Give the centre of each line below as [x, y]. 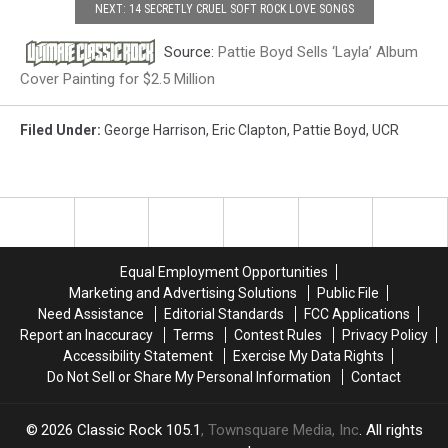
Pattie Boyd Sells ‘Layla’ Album [318, 51]
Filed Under [58, 130]
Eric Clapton [249, 130]
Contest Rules [277, 335]
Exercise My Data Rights [308, 356]
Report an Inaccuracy [86, 335]
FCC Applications [356, 314]
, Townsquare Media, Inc [279, 430]
